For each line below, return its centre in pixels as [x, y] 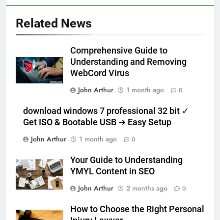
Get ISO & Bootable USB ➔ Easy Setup [97, 122]
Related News [54, 23]
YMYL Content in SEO [113, 171]
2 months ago [147, 188]
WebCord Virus [100, 73]
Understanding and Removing [128, 62]
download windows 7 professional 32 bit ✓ [106, 111]
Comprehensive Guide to [119, 50]
